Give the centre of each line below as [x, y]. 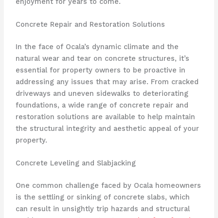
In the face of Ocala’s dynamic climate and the [97, 47]
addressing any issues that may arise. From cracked [107, 82]
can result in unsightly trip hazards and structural [102, 209]
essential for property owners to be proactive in [100, 70]
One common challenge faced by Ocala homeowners [108, 186]
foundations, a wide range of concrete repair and [102, 105]
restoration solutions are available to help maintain [105, 117]
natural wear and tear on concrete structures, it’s [102, 59]
